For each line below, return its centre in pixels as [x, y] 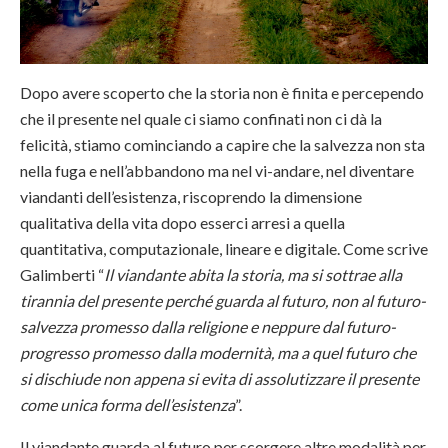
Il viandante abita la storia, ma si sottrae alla [253, 275]
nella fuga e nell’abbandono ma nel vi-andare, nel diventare [217, 171]
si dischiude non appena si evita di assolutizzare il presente [219, 379]
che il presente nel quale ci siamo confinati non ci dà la [201, 119]
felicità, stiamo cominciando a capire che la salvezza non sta [222, 145]
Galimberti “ [62, 275]
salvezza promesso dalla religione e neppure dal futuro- [208, 327]
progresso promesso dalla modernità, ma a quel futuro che [218, 353]
